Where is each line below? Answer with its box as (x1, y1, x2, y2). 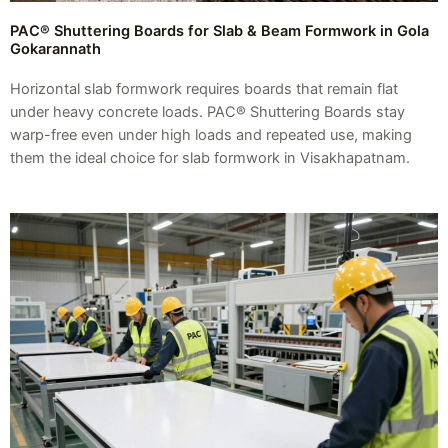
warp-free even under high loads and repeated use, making (10, 125, 412, 144)
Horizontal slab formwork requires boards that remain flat (10, 79, 398, 98)
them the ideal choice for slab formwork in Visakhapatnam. (10, 148, 410, 167)
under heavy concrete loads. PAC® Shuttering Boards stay (10, 102, 405, 121)
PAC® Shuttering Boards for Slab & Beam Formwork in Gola (10, 21, 429, 40)
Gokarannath (10, 39, 101, 58)
